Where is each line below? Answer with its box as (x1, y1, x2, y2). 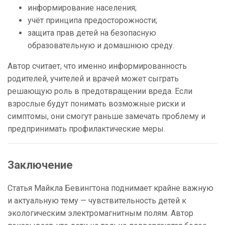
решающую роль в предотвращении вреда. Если (8, 86, 192, 96)
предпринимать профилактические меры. (8, 124, 165, 134)
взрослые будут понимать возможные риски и (8, 99, 185, 109)
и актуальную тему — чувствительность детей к (8, 196, 186, 206)
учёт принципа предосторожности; (28, 16, 157, 26)
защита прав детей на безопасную (28, 28, 156, 38)
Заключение (8, 159, 73, 172)
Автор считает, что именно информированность (8, 61, 187, 71)
